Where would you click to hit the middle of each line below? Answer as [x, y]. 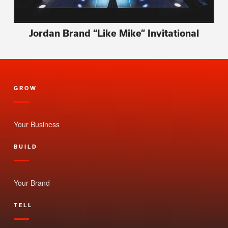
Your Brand [32, 183]
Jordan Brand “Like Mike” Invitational [114, 33]
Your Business [36, 124]
